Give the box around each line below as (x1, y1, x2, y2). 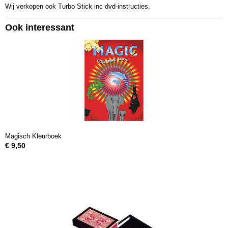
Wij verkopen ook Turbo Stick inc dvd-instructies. (5, 3, 150, 10)
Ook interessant (5, 22, 74, 33)
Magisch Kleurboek (5, 132, 62, 140)
